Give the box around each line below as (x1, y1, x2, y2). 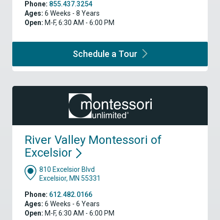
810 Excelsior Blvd (39, 165, 95, 174)
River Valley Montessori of (25, 133, 162, 147)
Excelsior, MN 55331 (39, 174, 101, 183)
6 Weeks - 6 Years (43, 200, 100, 208)
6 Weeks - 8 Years (43, 9, 100, 18)
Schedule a (72, 49, 118, 59)
